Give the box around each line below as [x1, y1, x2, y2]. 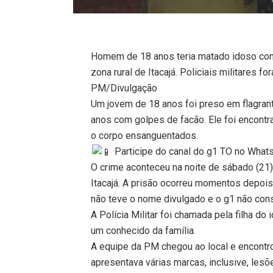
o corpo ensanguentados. [91, 129, 199, 141]
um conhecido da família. [91, 224, 196, 236]
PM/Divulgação [91, 82, 158, 94]
